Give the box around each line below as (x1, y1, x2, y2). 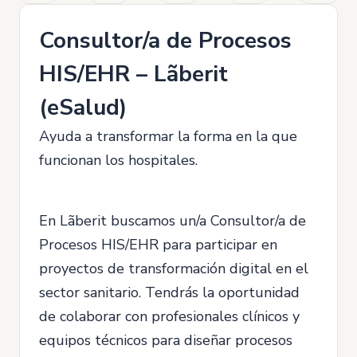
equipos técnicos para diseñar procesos (39, 331, 292, 350)
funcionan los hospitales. (39, 151, 198, 170)
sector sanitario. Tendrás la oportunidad (39, 283, 300, 302)
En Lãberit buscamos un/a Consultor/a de (39, 211, 306, 230)
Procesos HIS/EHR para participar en (39, 235, 277, 254)
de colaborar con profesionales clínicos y (39, 307, 300, 326)
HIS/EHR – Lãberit (39, 59, 228, 89)
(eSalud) (39, 92, 127, 123)
